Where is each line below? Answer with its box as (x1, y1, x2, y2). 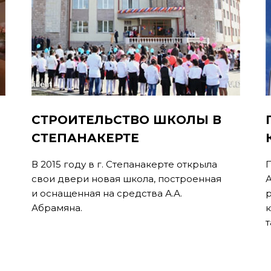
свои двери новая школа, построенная (31, 173, 221, 184)
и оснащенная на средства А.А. (31, 188, 182, 199)
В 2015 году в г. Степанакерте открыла (31, 158, 217, 170)
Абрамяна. (31, 202, 82, 214)
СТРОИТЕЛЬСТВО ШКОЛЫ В (31, 113, 221, 127)
